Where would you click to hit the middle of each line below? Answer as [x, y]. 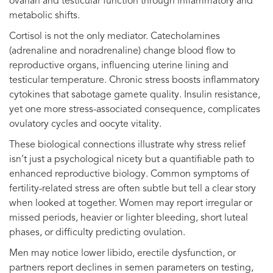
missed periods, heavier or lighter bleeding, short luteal [129, 218]
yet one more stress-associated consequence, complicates [135, 109]
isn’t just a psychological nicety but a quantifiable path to [132, 159]
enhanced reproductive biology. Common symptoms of [129, 174]
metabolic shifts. [44, 16]
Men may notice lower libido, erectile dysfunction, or [122, 253]
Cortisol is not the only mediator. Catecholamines [115, 36]
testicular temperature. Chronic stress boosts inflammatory [134, 80]
